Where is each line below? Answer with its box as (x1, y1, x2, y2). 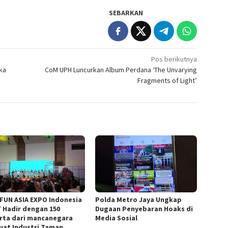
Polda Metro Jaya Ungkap (95, 195, 182, 205)
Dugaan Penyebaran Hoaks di (95, 204, 193, 214)
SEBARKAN (109, 8, 144, 18)
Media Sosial (95, 213, 138, 223)
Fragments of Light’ (137, 76, 197, 85)
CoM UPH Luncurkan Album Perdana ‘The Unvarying (45, 65, 197, 75)
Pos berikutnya (151, 54, 197, 64)
